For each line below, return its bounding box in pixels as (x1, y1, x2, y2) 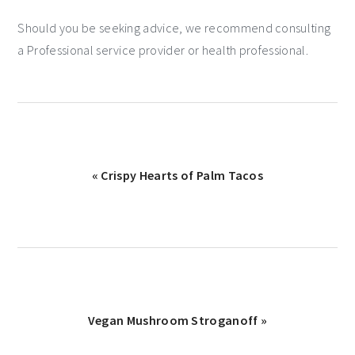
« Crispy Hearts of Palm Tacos (91, 166, 264, 183)
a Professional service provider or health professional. (17, 41, 308, 58)
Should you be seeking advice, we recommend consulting (17, 19, 331, 36)
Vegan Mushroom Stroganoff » (87, 311, 268, 328)
